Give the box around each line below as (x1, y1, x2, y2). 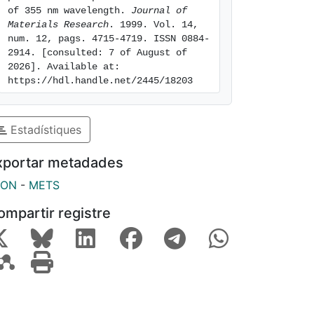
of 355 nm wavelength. (8, 5, 131, 16)
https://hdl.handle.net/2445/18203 (8, 75, 193, 86)
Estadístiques (7, 122, 81, 137)
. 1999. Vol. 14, (109, 19, 198, 30)
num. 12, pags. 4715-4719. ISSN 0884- (8, 33, 210, 44)
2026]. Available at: (8, 61, 120, 72)
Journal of (131, 5, 187, 16)
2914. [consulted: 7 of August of (8, 47, 187, 58)
